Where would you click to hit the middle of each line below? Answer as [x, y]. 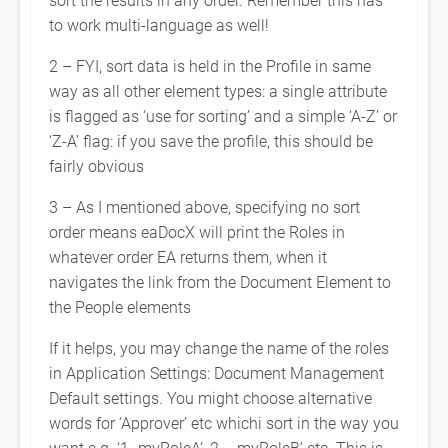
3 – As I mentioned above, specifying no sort [204, 206]
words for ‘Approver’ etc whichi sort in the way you [224, 422]
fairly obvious [96, 165]
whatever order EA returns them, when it [188, 256]
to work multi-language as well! [159, 24]
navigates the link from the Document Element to [220, 281]
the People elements [120, 306]
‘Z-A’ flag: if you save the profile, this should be [211, 140]
